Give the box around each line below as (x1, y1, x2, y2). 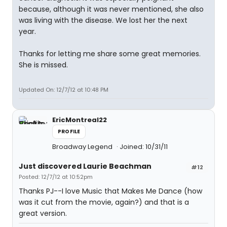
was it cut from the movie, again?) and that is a (19, 197, 189, 207)
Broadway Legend (52, 142, 114, 152)
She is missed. (19, 60, 68, 70)
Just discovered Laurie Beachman (19, 161, 152, 171)
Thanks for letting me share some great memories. (19, 49, 201, 59)
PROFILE (58, 128, 81, 135)
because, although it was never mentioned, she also (19, 4, 204, 14)
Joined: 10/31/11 (120, 142, 168, 152)
